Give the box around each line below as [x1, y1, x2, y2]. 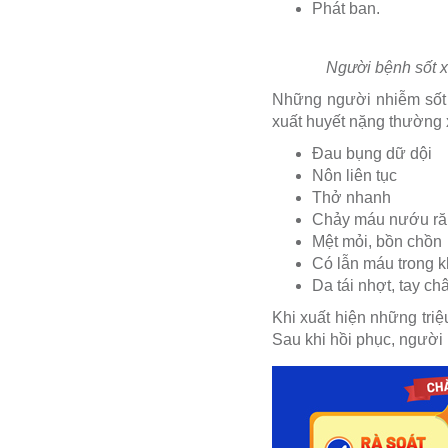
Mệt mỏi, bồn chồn [312, 233, 442, 251]
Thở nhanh [312, 189, 391, 207]
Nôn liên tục [312, 167, 397, 185]
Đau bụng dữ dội [312, 145, 432, 163]
